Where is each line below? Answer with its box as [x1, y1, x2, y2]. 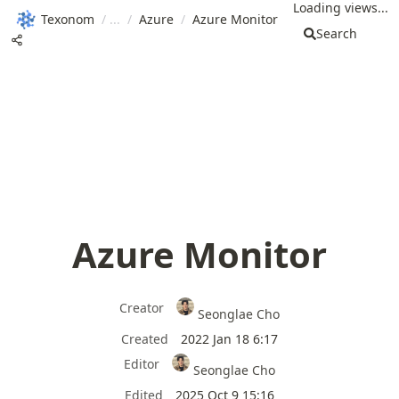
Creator [118, 298, 164, 316]
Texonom [41, 10, 94, 28]
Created [121, 330, 168, 347]
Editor [123, 354, 159, 372]
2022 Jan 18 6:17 [181, 330, 278, 347]
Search [316, 25, 357, 42]
